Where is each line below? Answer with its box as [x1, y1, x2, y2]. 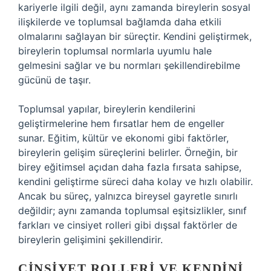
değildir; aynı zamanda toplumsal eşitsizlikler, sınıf [18, 204, 247, 217]
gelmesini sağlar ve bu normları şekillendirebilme [18, 59, 240, 71]
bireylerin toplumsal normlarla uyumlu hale [18, 45, 212, 57]
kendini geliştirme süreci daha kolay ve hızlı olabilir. [18, 175, 253, 188]
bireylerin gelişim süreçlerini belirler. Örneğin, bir [18, 146, 238, 158]
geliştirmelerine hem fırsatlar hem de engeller [18, 117, 224, 129]
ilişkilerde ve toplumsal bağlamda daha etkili [18, 16, 221, 28]
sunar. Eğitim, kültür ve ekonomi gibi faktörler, [18, 132, 229, 144]
